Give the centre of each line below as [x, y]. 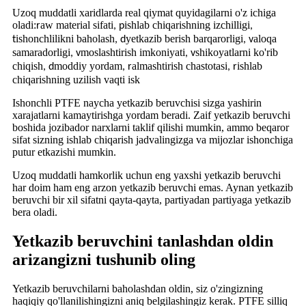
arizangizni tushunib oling [104, 259]
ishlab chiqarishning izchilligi [187, 25]
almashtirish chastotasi [180, 66]
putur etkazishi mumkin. [64, 152]
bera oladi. [35, 212]
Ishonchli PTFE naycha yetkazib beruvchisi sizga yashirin [137, 102]
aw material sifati [77, 25]
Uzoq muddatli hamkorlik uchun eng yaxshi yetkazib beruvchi [147, 175]
